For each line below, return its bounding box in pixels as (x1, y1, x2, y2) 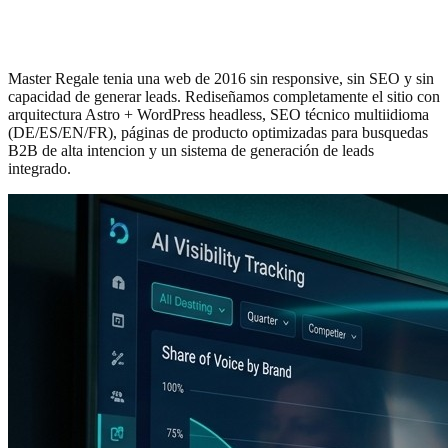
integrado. (8, 160, 71, 178)
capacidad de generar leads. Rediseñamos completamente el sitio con (8, 88, 440, 106)
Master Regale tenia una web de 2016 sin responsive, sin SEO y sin (8, 70, 434, 88)
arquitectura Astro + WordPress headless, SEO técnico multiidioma (8, 106, 429, 124)
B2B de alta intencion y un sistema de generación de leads (8, 142, 374, 160)
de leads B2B (8, 24, 135, 51)
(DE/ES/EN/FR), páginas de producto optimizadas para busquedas (8, 124, 428, 142)
